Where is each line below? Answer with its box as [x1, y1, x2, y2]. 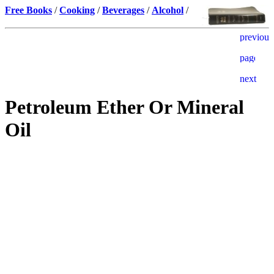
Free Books [5, 5, 52, 15]
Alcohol [152, 5, 183, 15]
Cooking [59, 5, 95, 15]
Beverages [102, 5, 144, 15]
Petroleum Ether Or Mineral [5, 96, 244, 119]
